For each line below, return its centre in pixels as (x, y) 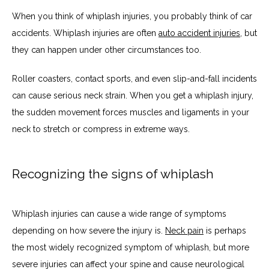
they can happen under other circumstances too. (108, 50)
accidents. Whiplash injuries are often (85, 33)
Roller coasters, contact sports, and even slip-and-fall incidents (134, 78)
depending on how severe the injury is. (89, 230)
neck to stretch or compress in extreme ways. (102, 129)
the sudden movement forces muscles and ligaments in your (131, 112)
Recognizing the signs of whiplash (113, 174)
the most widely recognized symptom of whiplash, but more (131, 247)
